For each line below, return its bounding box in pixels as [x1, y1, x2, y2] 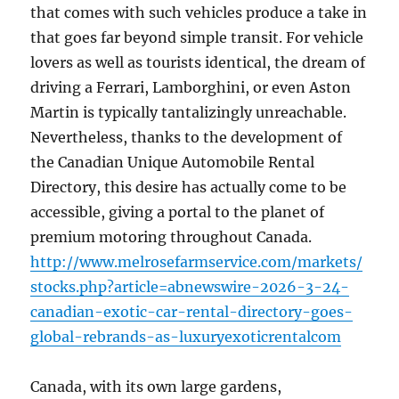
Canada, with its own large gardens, [30, 378, 282, 395]
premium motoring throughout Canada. [30, 228, 313, 246]
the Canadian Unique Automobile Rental [30, 153, 315, 171]
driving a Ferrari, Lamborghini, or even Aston [30, 78, 352, 96]
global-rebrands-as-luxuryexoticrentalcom [30, 328, 342, 346]
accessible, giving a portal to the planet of [30, 203, 325, 221]
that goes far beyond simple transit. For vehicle [30, 28, 364, 46]
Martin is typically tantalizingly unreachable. [30, 103, 347, 121]
